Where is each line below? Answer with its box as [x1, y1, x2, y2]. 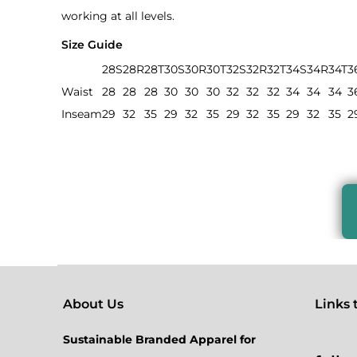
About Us [63, 296, 124, 312]
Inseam [61, 107, 102, 121]
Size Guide [61, 37, 123, 52]
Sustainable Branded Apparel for [63, 332, 257, 347]
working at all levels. [61, 9, 175, 23]
